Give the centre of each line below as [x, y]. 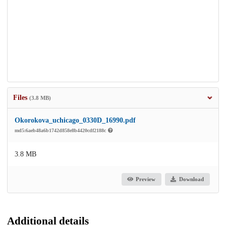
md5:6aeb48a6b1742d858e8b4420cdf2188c [61, 130]
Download [191, 179]
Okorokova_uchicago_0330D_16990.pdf [75, 120]
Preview [146, 179]
